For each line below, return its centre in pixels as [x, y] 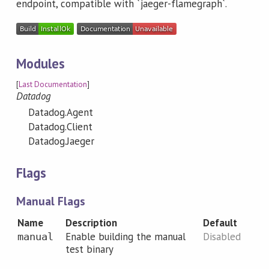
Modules [41, 63]
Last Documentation [53, 85]
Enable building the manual [125, 236]
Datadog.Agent [61, 112]
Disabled [222, 236]
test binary [89, 249]
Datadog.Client [60, 126]
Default [220, 222]
